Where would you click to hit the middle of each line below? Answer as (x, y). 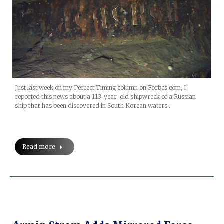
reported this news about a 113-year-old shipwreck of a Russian (105, 97)
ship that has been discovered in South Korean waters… (93, 106)
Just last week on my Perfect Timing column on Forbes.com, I (101, 88)
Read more (39, 147)
